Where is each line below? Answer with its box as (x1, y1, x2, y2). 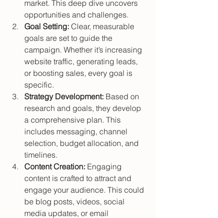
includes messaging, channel (24, 127, 129, 137)
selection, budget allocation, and (24, 138, 141, 148)
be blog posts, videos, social (24, 197, 127, 207)
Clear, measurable (69, 21, 136, 32)
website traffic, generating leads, (24, 56, 140, 67)
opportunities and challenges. (24, 10, 128, 20)
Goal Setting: (24, 21, 69, 32)
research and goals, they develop (24, 103, 143, 113)
